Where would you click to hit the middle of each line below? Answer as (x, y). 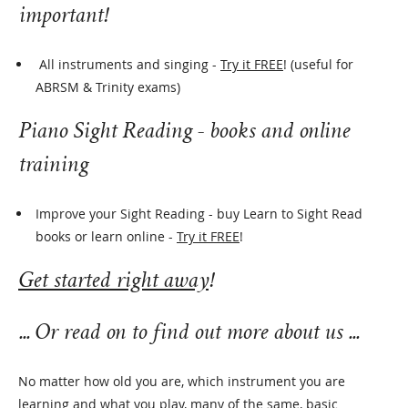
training (55, 167)
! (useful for (318, 64)
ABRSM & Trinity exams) (108, 87)
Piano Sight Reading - (114, 133)
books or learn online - (106, 236)
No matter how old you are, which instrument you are (182, 381)
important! (64, 17)
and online (302, 133)
